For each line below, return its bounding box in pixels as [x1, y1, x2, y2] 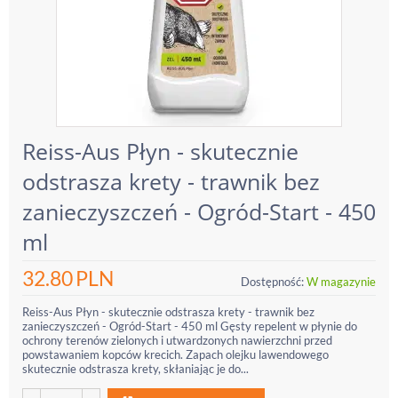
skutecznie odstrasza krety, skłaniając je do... [22, 362, 249, 376]
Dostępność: [241, 275, 304, 289]
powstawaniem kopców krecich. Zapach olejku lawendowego [22, 347, 329, 362]
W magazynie [306, 275, 376, 289]
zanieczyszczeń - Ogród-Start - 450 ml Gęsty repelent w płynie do [22, 319, 357, 333]
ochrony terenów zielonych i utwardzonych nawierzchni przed [22, 333, 332, 347]
